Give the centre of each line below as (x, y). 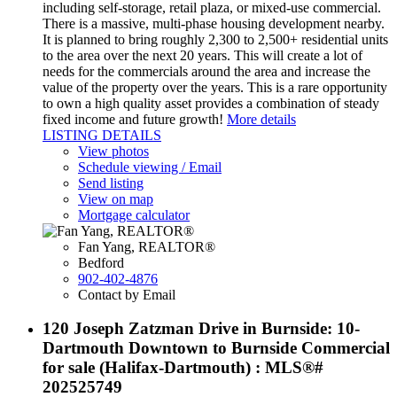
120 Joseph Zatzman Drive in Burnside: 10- (201, 329)
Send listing (111, 183)
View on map (116, 198)
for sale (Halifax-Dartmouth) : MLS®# (183, 368)
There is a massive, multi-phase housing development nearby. (214, 23)
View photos (113, 151)
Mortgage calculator (134, 214)
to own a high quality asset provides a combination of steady (211, 103)
